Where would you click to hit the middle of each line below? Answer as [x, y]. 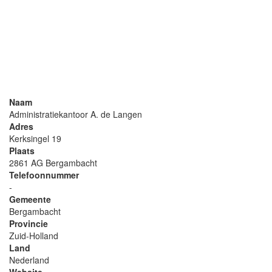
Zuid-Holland [34, 236]
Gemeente [30, 199]
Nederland [29, 260]
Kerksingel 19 [35, 138]
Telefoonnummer [44, 175]
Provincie [29, 223]
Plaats [22, 151]
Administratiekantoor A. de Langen [76, 114]
